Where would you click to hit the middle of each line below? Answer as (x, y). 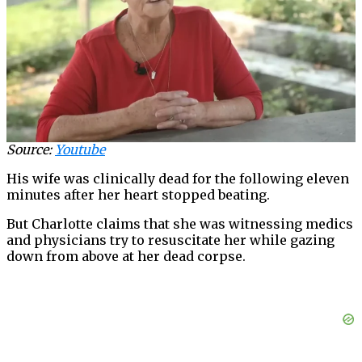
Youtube (80, 150)
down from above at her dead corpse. (126, 257)
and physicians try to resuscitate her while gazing (170, 240)
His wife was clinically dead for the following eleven (178, 179)
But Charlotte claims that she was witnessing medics (180, 224)
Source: (31, 150)
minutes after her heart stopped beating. (138, 195)
